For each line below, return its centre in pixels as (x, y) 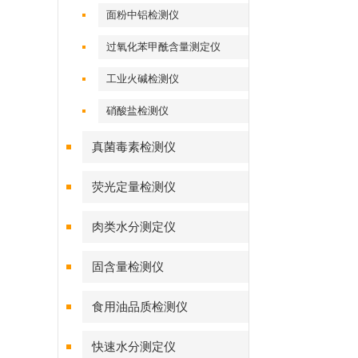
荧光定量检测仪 (134, 187)
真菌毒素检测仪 (134, 147)
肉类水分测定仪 (134, 227)
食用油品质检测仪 (140, 307)
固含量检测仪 (128, 267)
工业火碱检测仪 (143, 79)
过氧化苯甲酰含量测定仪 (164, 47)
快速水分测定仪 (134, 347)
